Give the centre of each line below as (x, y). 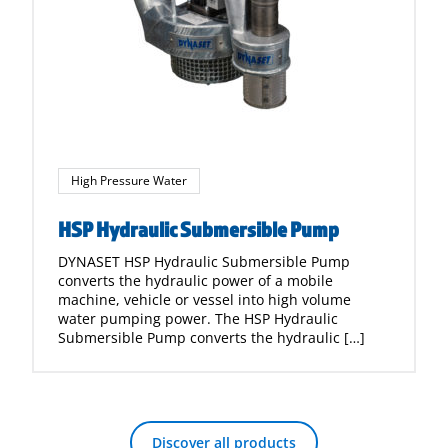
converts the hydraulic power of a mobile (195, 280)
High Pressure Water (129, 180)
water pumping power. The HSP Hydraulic (198, 318)
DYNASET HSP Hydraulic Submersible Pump (204, 261)
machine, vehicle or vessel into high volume (204, 299)
